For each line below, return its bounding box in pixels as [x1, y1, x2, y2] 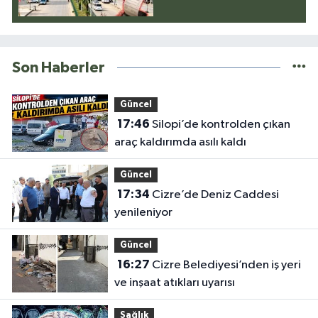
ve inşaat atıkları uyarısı [114, 277, 235, 290]
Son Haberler [12, 60, 105, 75]
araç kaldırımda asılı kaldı [114, 136, 246, 149]
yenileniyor [114, 207, 172, 219]
